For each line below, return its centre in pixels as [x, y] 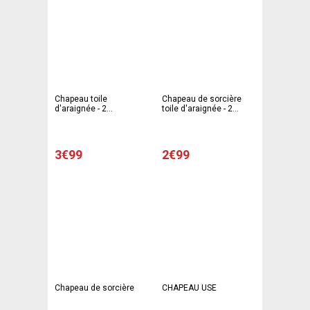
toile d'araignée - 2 [197, 109]
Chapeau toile [81, 99]
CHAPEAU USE [189, 288]
